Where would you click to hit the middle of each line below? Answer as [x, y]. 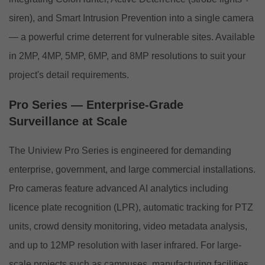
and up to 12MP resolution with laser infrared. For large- [125, 245]
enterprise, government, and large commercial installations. [132, 169]
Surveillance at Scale [68, 121]
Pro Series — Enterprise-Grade [96, 104]
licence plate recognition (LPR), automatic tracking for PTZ [131, 207]
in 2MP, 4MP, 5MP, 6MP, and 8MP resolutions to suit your [127, 56]
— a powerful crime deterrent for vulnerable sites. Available [132, 37]
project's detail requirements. [69, 75]
